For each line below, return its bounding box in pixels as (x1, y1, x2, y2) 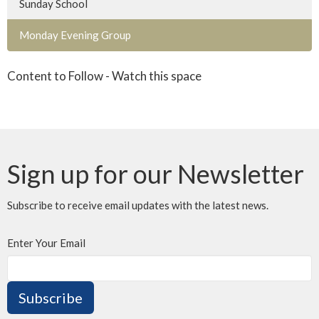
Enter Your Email (7, 236, 85, 249)
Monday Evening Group (19, 28, 131, 41)
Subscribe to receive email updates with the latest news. (7, 198, 268, 211)
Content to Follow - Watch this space (7, 68, 202, 83)
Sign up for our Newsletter (7, 157, 304, 189)
